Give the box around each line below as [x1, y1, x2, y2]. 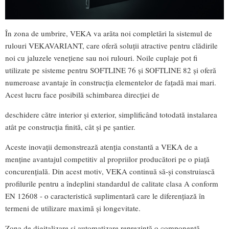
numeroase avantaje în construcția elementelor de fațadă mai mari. [5, 77, 216, 87]
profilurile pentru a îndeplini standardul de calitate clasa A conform [5, 178, 218, 189]
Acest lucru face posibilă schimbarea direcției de [5, 89, 159, 100]
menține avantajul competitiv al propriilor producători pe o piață [5, 153, 210, 164]
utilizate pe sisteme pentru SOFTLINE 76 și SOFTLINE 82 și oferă [5, 64, 216, 75]
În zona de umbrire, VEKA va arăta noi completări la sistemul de [5, 28, 212, 38]
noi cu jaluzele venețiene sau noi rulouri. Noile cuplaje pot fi [5, 52, 197, 63]
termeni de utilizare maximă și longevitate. [5, 202, 141, 213]
